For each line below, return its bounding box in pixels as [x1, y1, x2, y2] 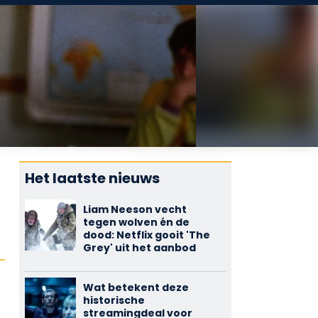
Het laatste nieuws [24, 168, 160, 188]
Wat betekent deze [82, 280, 189, 295]
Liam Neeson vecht [82, 202, 187, 216]
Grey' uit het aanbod [82, 241, 196, 255]
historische [82, 293, 145, 307]
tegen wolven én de [82, 215, 190, 229]
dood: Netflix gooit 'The [82, 228, 210, 242]
